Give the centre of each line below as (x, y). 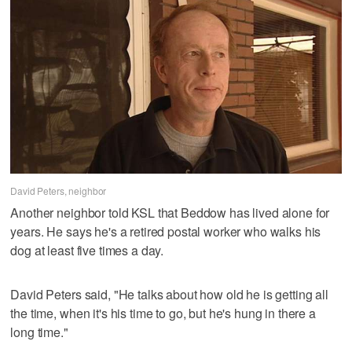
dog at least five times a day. (87, 250)
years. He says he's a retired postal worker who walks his (166, 231)
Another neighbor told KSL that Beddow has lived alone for (170, 212)
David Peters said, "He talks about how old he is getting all (169, 294)
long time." (39, 332)
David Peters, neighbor (59, 190)
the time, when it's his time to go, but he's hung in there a (163, 313)
